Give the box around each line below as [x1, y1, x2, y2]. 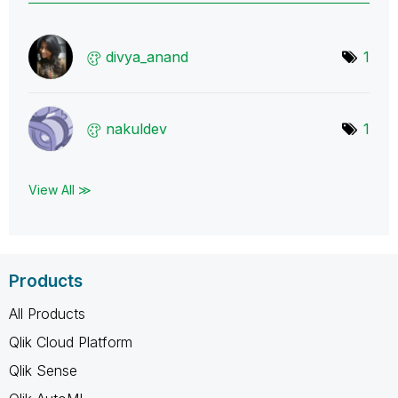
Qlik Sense [9, 361, 77, 379]
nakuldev [106, 119, 167, 138]
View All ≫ [28, 181, 92, 197]
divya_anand [106, 47, 188, 66]
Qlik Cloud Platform [9, 332, 132, 351]
